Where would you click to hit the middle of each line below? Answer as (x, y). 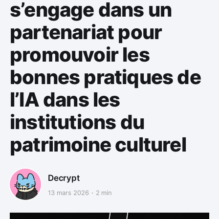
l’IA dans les (65, 100)
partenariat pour (86, 32)
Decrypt (64, 178)
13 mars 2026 (68, 193)
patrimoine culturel (98, 145)
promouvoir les (80, 55)
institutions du (77, 122)
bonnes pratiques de (105, 77)
